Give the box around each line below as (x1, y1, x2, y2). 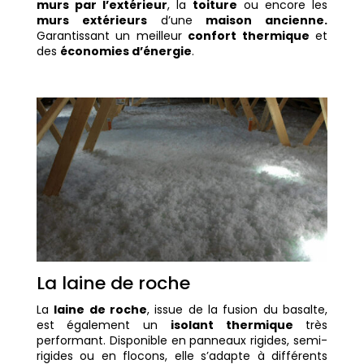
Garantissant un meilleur (36, 28, 188, 45)
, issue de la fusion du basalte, (146, 301, 328, 318)
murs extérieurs (36, 12, 147, 29)
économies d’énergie (59, 43, 192, 60)
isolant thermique (170, 317, 293, 334)
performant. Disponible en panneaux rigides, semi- (36, 332, 328, 349)
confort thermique (188, 28, 310, 45)
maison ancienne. (206, 12, 328, 29)
